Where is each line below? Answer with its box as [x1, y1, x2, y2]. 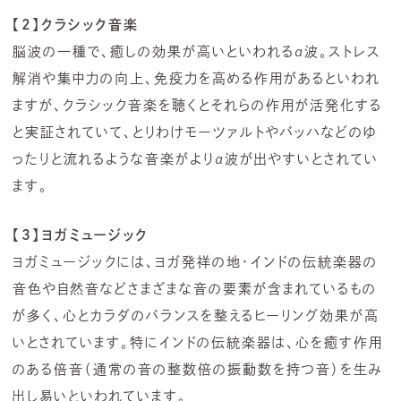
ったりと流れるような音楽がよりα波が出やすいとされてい [13, 152, 379, 166]
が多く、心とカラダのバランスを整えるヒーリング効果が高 [13, 309, 380, 323]
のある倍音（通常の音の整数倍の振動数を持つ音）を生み [13, 363, 383, 377]
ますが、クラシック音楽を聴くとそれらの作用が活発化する [13, 98, 382, 113]
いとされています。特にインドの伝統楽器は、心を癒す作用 [13, 336, 383, 350]
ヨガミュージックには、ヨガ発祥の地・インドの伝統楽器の [13, 255, 378, 269]
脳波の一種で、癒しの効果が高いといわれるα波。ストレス [13, 45, 380, 59]
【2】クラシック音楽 [13, 18, 139, 32]
